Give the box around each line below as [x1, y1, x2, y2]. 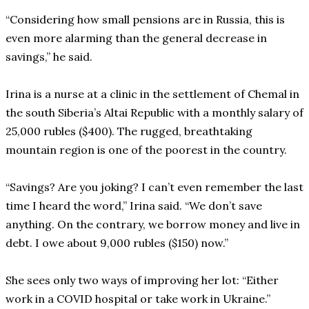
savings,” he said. [6, 50, 92, 64]
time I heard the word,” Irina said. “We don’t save [6, 199, 262, 213]
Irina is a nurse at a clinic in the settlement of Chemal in [6, 87, 299, 101]
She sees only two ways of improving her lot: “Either [6, 273, 279, 288]
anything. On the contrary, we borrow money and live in [6, 217, 300, 232]
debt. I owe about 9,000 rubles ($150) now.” [6, 236, 228, 250]
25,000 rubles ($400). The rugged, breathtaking [6, 124, 252, 139]
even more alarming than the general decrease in [6, 31, 267, 46]
